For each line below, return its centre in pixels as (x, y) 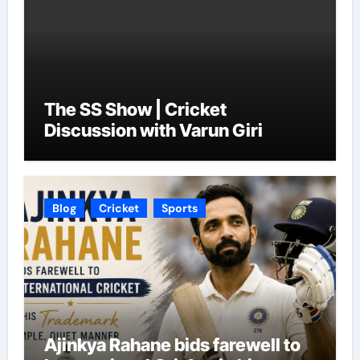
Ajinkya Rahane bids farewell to (172, 345)
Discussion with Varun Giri (153, 130)
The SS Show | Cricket (135, 109)
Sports (179, 209)
